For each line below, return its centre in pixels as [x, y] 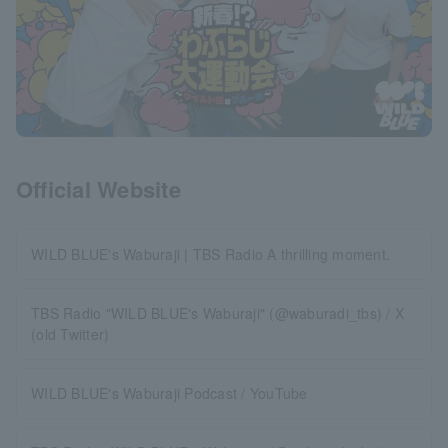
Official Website [98, 189]
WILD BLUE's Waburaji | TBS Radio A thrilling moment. [211, 254]
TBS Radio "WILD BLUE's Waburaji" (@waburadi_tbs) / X [218, 313]
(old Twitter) [70, 334]
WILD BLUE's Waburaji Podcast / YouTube [169, 393]
